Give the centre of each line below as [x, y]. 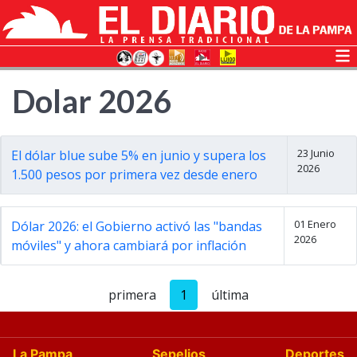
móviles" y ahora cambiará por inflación [129, 245]
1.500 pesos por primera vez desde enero [134, 175]
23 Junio [316, 153]
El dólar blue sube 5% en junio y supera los [139, 155]
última [230, 295]
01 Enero [315, 224]
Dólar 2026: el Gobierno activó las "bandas [137, 226]
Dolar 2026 [92, 101]
